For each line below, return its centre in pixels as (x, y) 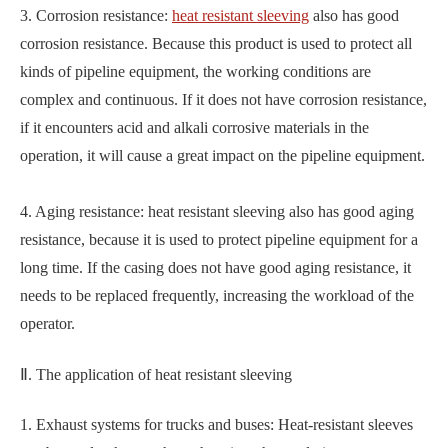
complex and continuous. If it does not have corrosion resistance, (223, 100)
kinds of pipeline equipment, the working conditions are (195, 72)
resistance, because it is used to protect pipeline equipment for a (219, 240)
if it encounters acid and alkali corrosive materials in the (194, 128)
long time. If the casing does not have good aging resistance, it (215, 268)
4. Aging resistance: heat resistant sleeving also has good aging (217, 212)
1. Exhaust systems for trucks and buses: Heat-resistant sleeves (216, 425)
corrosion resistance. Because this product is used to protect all (216, 44)
